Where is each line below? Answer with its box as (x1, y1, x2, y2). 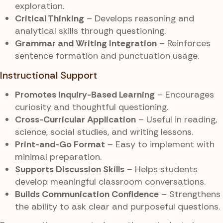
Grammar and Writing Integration (15, 37, 157, 50)
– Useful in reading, (136, 113, 217, 125)
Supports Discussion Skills (15, 163, 124, 175)
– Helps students (124, 163, 198, 175)
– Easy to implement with (105, 138, 215, 150)
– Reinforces (157, 37, 211, 50)
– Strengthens (159, 188, 221, 200)
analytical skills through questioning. (15, 25, 166, 37)
